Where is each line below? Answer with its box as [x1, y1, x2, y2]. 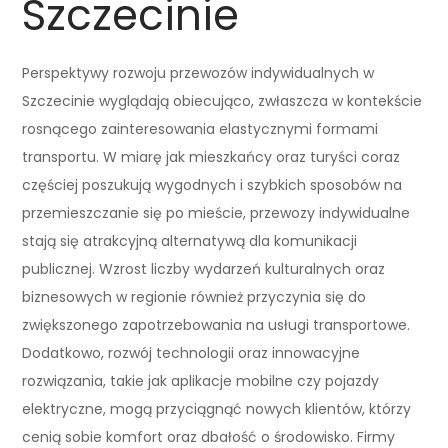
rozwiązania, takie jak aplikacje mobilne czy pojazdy [22, 370, 380, 391]
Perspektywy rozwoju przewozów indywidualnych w [22, 62, 375, 83]
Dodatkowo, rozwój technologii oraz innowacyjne [22, 342, 361, 363]
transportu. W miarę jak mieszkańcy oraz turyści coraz [22, 146, 401, 167]
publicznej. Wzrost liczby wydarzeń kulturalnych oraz [22, 258, 386, 279]
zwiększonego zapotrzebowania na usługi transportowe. [22, 314, 411, 335]
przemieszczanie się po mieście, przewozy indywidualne [22, 202, 411, 223]
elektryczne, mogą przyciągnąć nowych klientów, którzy [22, 398, 412, 419]
